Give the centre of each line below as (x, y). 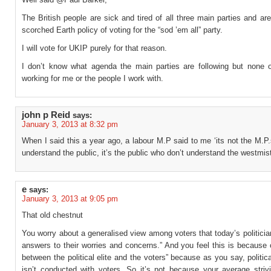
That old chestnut (52, 215)
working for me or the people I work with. (93, 78)
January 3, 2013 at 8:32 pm (70, 124)
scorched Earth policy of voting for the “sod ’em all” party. (122, 30)
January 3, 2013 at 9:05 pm (70, 199)
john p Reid (46, 115)
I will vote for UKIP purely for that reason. (94, 48)
